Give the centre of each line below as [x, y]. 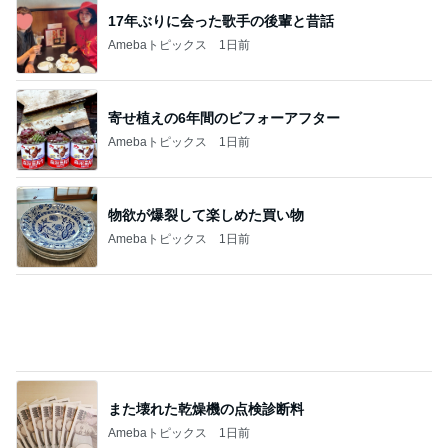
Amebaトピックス [157, 140]
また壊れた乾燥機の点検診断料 [206, 116]
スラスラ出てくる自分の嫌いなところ [135, 426]
